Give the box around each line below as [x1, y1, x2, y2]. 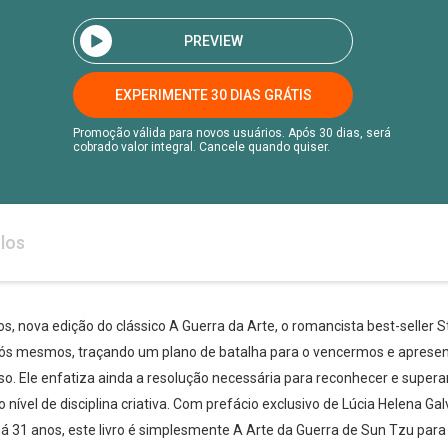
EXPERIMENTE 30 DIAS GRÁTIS [114, 86, 312, 103]
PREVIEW [183, 32, 243, 49]
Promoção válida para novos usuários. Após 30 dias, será [73, 126, 391, 140]
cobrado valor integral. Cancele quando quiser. [73, 140, 330, 154]
